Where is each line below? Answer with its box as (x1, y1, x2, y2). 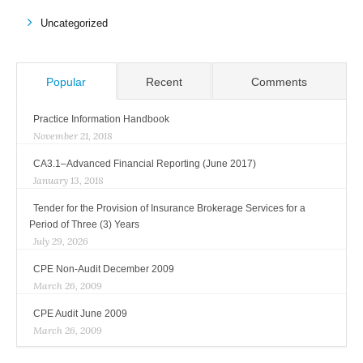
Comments (251, 75, 308, 88)
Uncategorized (40, 16, 108, 29)
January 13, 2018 (32, 173, 104, 186)
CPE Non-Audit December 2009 (32, 263, 174, 275)
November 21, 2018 (32, 129, 113, 142)
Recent (146, 75, 183, 88)
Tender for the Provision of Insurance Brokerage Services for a (32, 202, 305, 214)
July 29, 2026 (32, 234, 88, 247)
